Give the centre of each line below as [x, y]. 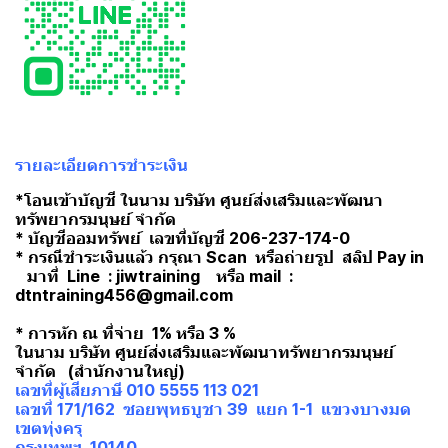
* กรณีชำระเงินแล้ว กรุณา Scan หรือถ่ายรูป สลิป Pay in [219, 257]
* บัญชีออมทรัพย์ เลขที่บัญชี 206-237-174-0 [182, 238]
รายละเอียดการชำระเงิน [101, 165]
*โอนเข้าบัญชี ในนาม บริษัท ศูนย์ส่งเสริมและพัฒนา [199, 200]
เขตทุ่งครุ [50, 428]
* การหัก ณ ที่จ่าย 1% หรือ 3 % [127, 333]
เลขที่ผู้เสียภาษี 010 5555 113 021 [137, 390]
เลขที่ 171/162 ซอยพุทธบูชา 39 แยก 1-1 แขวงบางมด [215, 409]
